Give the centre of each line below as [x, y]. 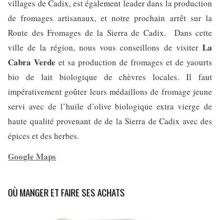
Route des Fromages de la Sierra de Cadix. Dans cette [110, 32]
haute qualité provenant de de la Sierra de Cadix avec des [110, 121]
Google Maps [32, 156]
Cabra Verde [32, 62]
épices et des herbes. [43, 136]
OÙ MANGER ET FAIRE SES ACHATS [66, 192]
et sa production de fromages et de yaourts [134, 62]
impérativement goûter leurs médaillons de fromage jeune [110, 91]
